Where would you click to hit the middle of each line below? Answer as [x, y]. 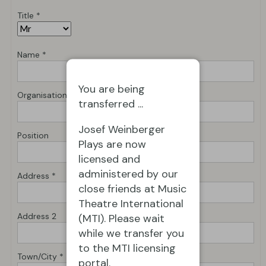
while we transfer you [131, 233]
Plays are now [112, 144]
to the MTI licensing [127, 248]
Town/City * [40, 256]
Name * [32, 54]
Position [33, 135]
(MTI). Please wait [121, 218]
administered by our [128, 173]
